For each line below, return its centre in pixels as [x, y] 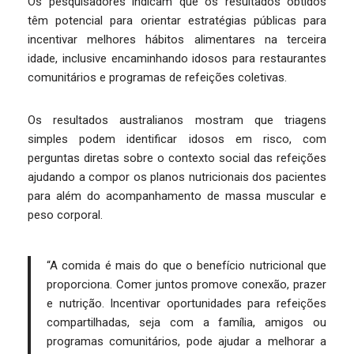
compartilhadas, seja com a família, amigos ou [186, 322]
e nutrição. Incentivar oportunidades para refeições [186, 303]
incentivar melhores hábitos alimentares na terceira [177, 40]
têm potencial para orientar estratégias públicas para [177, 21]
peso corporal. [65, 215]
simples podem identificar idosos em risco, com [177, 139]
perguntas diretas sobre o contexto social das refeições [177, 158]
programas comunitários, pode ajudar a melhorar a [186, 341]
